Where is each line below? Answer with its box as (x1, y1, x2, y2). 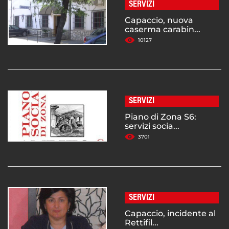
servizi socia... (125, 121, 179, 131)
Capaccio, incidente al (125, 208, 216, 218)
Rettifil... (125, 217, 158, 227)
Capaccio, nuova (125, 15, 193, 25)
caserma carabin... (125, 24, 200, 34)
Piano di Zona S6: (125, 111, 196, 122)
